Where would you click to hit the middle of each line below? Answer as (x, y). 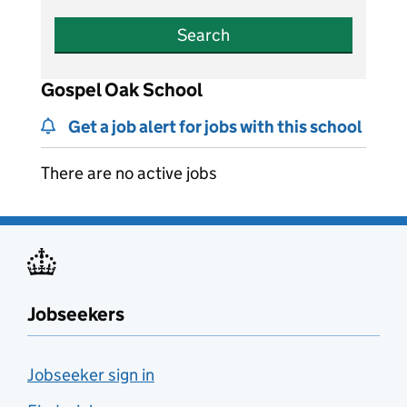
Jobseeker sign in (91, 375)
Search (203, 35)
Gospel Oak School (122, 90)
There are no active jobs (129, 174)
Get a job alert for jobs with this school (215, 127)
